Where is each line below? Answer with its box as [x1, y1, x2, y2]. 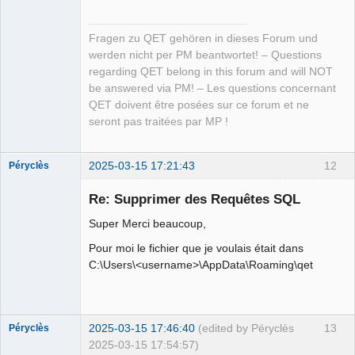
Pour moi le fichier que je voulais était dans [89, 242, 303, 255]
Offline [21, 192, 52, 204]
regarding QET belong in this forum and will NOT [89, 65, 333, 78]
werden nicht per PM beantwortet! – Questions [89, 48, 322, 61]
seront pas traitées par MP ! [89, 115, 228, 128]
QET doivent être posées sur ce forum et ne [89, 98, 309, 111]
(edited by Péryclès [198, 321, 294, 334]
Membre [9, 174, 44, 186]
